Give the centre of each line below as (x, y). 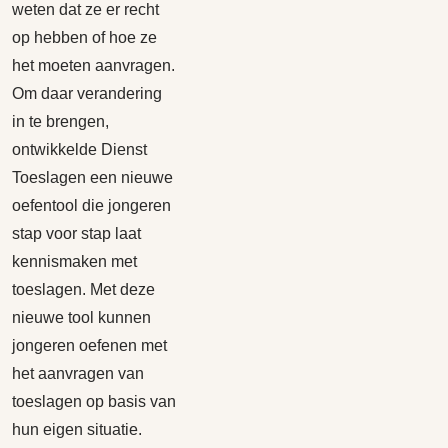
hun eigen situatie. (77, 429)
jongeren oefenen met (89, 345)
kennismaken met (74, 261)
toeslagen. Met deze (83, 289)
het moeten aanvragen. (93, 65)
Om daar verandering (87, 93)
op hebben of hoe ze (84, 37)
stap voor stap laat (76, 233)
